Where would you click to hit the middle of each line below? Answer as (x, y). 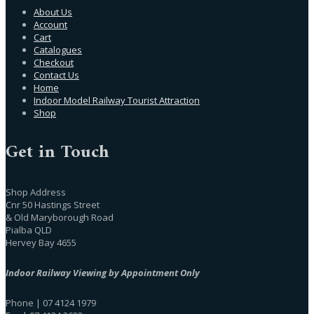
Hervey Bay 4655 (41, 242)
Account (50, 24)
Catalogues (58, 49)
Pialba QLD (29, 230)
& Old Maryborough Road (60, 217)
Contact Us (56, 75)
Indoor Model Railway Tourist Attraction (117, 100)
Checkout (54, 62)
